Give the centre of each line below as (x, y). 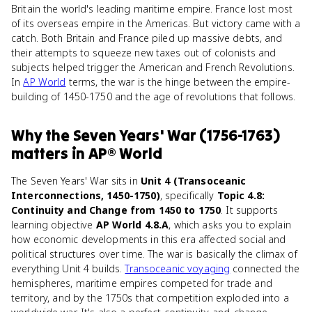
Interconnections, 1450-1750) (86, 195)
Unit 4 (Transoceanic (193, 181)
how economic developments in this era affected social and (149, 239)
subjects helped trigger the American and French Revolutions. (153, 67)
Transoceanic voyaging (178, 268)
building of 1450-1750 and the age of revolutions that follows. (154, 96)
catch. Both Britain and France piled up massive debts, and (147, 38)
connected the (265, 268)
